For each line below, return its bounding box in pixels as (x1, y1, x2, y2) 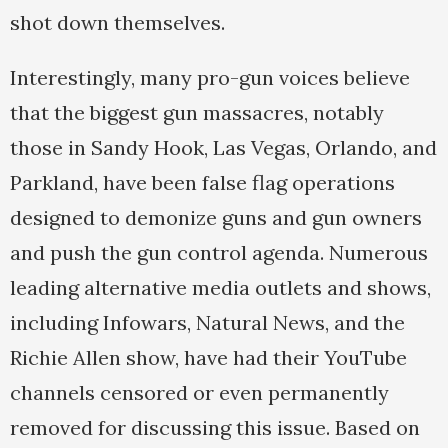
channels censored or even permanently (10, 380, 389, 406)
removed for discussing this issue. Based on (10, 415, 420, 441)
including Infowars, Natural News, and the (10, 310, 405, 336)
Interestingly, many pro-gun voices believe (10, 65, 410, 91)
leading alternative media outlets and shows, (10, 275, 431, 301)
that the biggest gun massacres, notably (10, 100, 384, 126)
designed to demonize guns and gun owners (10, 205, 422, 231)
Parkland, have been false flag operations (10, 170, 395, 196)
